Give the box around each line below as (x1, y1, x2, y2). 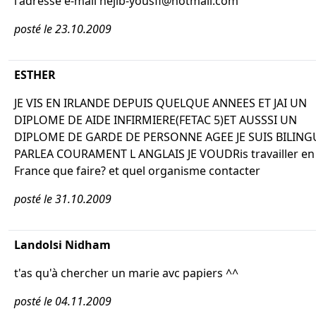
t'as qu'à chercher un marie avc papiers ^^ (14, 265, 238, 281)
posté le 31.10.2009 (14, 191, 111, 207)
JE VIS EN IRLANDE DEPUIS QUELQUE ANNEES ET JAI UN (14, 95, 307, 111)
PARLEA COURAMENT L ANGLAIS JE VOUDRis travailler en (14, 146, 315, 162)
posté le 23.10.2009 (14, 21, 111, 37)
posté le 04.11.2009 (14, 293, 111, 309)
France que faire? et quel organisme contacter (14, 163, 260, 178)
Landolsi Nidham (14, 237, 111, 253)
